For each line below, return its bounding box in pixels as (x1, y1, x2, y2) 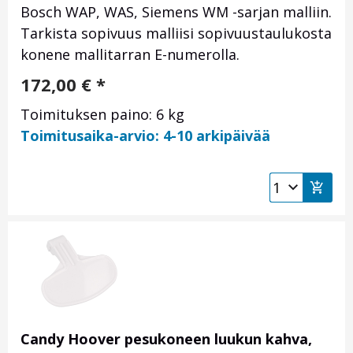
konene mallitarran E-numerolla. (20, 45, 240, 65)
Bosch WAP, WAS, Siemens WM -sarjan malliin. (20, 2, 332, 22)
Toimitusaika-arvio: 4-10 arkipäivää (20, 126, 270, 146)
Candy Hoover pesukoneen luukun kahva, (20, 329, 312, 349)
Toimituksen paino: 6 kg (20, 105, 184, 124)
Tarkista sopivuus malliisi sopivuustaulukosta (20, 24, 332, 43)
